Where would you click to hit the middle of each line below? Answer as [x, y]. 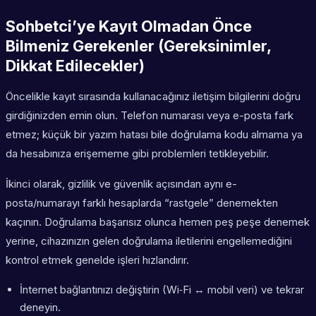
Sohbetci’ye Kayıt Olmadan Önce [129, 26]
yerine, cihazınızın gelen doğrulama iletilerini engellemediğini [149, 241]
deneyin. [40, 308]
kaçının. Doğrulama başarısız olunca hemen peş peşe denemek [158, 222]
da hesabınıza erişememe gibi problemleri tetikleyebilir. [137, 154]
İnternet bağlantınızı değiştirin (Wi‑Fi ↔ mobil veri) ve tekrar [162, 290]
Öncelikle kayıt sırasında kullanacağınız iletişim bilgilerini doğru [153, 97]
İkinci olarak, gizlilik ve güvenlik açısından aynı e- [121, 184]
